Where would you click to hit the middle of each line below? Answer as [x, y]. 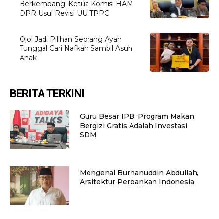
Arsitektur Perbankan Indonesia [137, 182]
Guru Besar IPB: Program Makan [137, 116]
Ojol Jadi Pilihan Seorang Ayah [71, 39]
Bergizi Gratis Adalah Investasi [133, 125]
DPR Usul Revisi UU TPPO [65, 13]
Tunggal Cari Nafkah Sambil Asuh [76, 49]
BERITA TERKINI [47, 93]
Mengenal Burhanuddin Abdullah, [139, 173]
